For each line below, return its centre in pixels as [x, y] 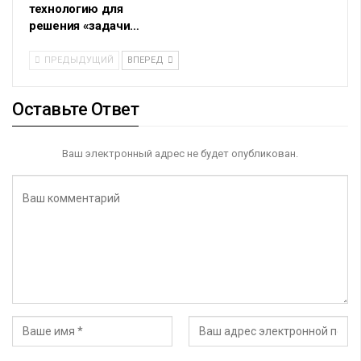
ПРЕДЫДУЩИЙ [78, 60]
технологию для [76, 9]
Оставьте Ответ [76, 110]
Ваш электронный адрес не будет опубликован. [180, 154]
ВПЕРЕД [147, 60]
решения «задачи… [85, 26]
